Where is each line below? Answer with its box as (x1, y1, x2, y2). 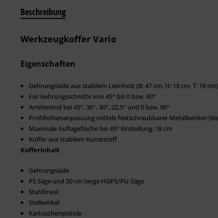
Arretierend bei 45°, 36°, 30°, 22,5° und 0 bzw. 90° (29, 102, 170, 111)
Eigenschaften (20, 58, 75, 69)
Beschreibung (20, 5, 66, 18)
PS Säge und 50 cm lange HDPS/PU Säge (29, 176, 144, 185)
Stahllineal (29, 187, 58, 196)
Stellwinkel (29, 198, 59, 207)
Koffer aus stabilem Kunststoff (29, 134, 117, 144)
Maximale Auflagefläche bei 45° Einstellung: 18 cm (29, 124, 172, 133)
